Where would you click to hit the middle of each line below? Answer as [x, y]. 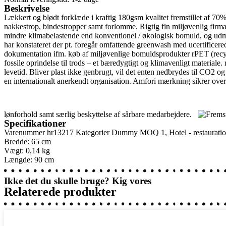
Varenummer [25, 132]
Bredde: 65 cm [27, 141]
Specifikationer [35, 123]
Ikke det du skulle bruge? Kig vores [78, 181]
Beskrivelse [27, 8]
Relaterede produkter [60, 191]
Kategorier [93, 132]
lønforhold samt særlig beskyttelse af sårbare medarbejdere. [101, 114]
